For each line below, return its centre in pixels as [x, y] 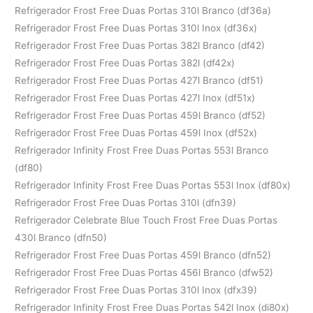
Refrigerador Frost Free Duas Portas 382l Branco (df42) [140, 45]
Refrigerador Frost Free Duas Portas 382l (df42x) [125, 63]
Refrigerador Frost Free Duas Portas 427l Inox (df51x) [135, 97]
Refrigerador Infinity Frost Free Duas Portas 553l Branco [142, 150]
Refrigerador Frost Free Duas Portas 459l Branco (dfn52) [143, 255]
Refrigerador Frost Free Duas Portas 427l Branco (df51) [139, 80]
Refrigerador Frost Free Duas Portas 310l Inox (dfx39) [136, 290]
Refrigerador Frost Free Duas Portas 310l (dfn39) [126, 202]
